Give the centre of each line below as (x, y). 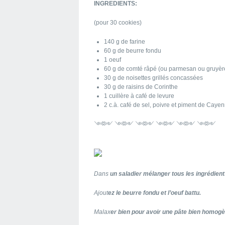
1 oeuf (113, 60)
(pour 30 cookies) (118, 23)
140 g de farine (125, 42)
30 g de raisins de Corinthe (141, 87)
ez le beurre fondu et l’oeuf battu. (154, 193)
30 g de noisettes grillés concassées (153, 78)
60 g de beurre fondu (133, 51)
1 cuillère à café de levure (139, 96)
